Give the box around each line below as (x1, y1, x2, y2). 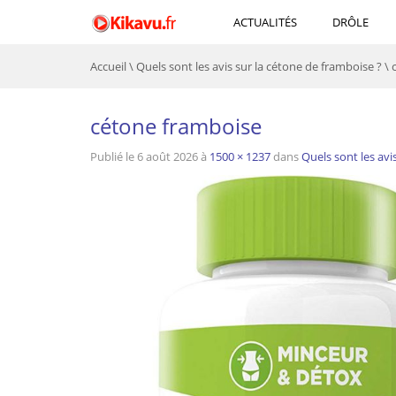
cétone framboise (90, 111, 262, 141)
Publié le (90, 148, 137, 164)
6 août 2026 (137, 148, 198, 164)
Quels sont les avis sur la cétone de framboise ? (136, 58, 382, 74)
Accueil (90, 58, 126, 74)
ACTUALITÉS (233, 14, 297, 30)
